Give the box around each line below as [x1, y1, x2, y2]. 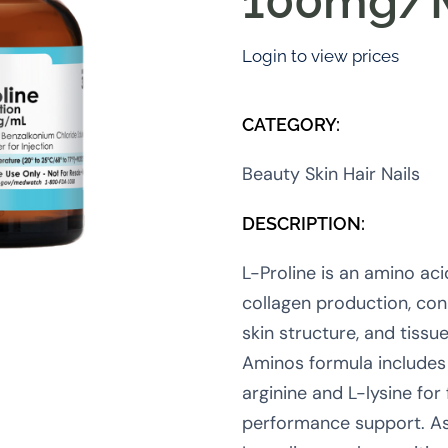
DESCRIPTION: [241, 212, 365, 234]
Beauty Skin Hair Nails [241, 161, 420, 186]
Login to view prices [241, 45, 399, 66]
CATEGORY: [241, 113, 340, 135]
